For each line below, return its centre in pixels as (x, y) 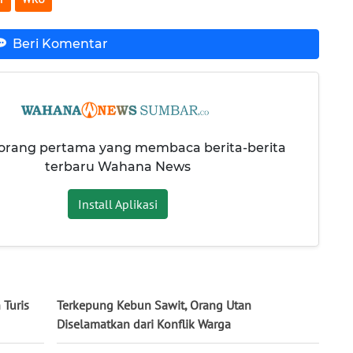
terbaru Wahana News (117, 166)
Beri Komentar (60, 43)
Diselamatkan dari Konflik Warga (144, 324)
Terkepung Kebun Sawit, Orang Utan (154, 305)
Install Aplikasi (117, 204)
